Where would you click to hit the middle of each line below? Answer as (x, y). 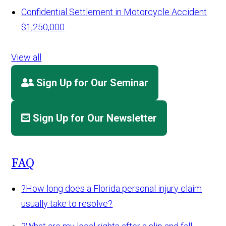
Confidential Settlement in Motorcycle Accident (114, 12)
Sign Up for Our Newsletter (95, 118)
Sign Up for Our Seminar (93, 83)
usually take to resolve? (67, 204)
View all (26, 58)
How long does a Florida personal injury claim (114, 189)
